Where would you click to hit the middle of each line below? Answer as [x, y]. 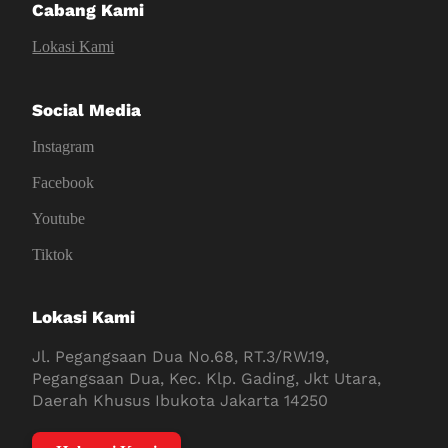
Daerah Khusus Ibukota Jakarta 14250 [180, 401]
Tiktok [53, 254]
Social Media [87, 109]
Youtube [59, 218]
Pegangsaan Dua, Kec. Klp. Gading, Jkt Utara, [207, 379]
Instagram [63, 146]
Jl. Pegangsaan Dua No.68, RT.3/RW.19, [181, 357]
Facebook [63, 182]
